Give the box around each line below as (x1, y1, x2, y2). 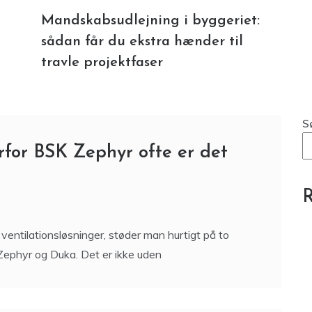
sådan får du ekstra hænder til (41, 36, 243, 51)
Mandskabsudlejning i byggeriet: (41, 15, 260, 30)
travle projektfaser (41, 57, 163, 72)
